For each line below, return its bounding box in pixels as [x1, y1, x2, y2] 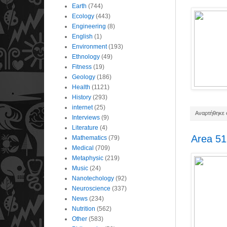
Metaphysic [72, 154, 103, 162]
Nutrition [72, 205, 95, 212]
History [72, 93, 91, 101]
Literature [72, 124, 98, 131]
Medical [72, 144, 94, 152]
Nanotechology [72, 174, 114, 182]
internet [72, 103, 93, 111]
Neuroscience [72, 184, 110, 192]
